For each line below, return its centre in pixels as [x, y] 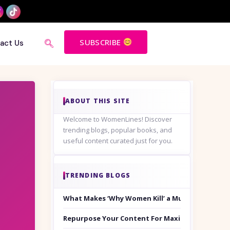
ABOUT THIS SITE [98, 101]
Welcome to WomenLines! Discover [117, 119]
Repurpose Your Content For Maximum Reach [141, 218]
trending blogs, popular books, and [117, 130]
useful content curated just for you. [118, 141]
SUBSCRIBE [101, 42]
